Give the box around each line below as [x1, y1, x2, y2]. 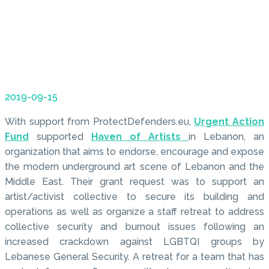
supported [37, 131, 91, 143]
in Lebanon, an [189, 131, 264, 143]
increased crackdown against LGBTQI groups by [5, 236, 264, 248]
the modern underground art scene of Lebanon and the [5, 161, 264, 173]
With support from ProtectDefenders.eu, [5, 116, 191, 128]
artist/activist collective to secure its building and [5, 191, 264, 203]
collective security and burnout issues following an [5, 221, 264, 233]
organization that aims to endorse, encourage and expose [5, 146, 264, 158]
